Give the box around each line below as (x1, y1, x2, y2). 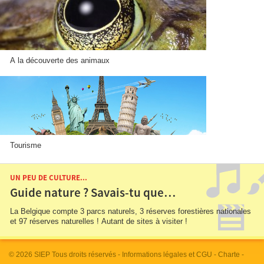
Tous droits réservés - (50, 250, 122, 259)
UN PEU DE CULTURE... (10, 173, 87, 184)
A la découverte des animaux (10, 56, 110, 65)
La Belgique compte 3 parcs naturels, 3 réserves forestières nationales (10, 207, 140, 216)
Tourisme (10, 141, 41, 150)
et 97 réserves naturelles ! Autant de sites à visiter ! (10, 217, 187, 226)
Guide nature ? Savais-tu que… (10, 185, 176, 202)
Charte (218, 250, 240, 259)
